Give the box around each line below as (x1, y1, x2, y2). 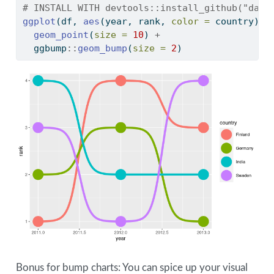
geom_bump (77, 42, 127, 54)
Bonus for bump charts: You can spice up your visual (15, 262, 248, 273)
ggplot (22, 15, 56, 27)
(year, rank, (99, 15, 171, 27)
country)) (209, 15, 270, 27)
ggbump (22, 42, 67, 54)
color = (171, 15, 210, 27)
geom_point (33, 29, 89, 40)
